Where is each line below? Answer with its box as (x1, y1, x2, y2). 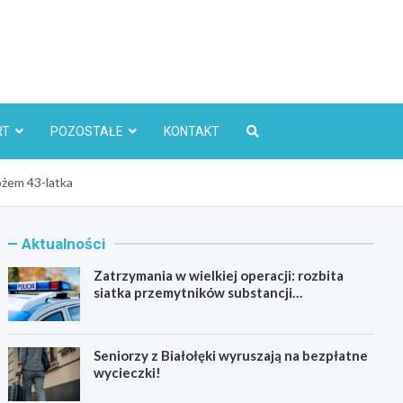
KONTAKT (164, 124, 219, 139)
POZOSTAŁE (50, 124, 123, 139)
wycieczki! (94, 364, 162, 381)
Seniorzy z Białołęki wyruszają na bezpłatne (94, 347, 369, 364)
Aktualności (22, 235, 106, 254)
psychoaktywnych (94, 301, 209, 318)
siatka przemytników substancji (94, 284, 293, 301)
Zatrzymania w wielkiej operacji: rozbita (94, 267, 345, 284)
